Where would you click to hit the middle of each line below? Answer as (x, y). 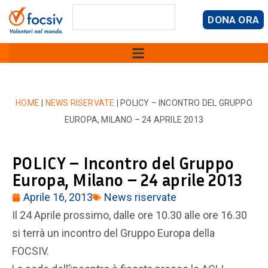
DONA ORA (233, 20)
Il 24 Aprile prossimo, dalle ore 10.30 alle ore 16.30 (130, 215)
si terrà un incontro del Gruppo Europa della (113, 233)
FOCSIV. (32, 251)
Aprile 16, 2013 (58, 197)
